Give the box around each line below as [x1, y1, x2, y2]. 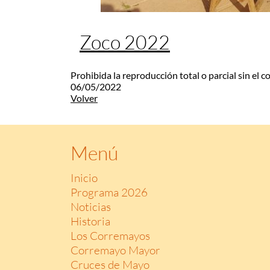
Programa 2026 [71, 184, 148, 199]
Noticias [71, 199, 111, 214]
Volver [71, 92, 98, 104]
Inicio [71, 170, 98, 185]
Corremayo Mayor [71, 242, 160, 257]
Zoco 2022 [80, 30, 170, 54]
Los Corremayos [71, 228, 150, 243]
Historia [71, 213, 110, 228]
